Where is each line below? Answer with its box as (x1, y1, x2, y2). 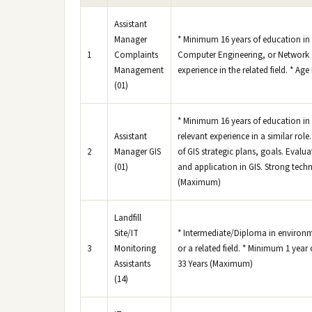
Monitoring (114, 242, 156, 255)
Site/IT (114, 227, 139, 240)
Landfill (114, 212, 141, 224)
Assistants (114, 258, 150, 270)
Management (114, 64, 164, 77)
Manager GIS (114, 146, 161, 158)
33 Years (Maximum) (178, 258, 253, 270)
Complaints (114, 49, 158, 61)
